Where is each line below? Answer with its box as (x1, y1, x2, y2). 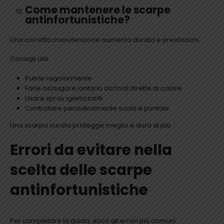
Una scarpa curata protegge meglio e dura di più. (10, 120, 172, 130)
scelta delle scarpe (10, 159, 152, 180)
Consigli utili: (10, 54, 49, 64)
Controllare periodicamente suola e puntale (24, 103, 169, 113)
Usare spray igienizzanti (24, 93, 102, 103)
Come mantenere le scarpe (24, 2, 170, 17)
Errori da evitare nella (10, 139, 172, 160)
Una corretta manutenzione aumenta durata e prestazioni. (10, 34, 200, 44)
